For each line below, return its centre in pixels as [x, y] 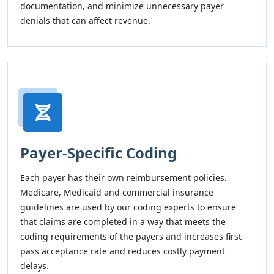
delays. [35, 266]
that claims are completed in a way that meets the [123, 222]
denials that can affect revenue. [85, 20]
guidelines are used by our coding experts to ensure [128, 207]
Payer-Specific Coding [98, 153]
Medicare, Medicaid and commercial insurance [117, 192]
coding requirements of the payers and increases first [131, 236]
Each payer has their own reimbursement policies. [124, 178]
